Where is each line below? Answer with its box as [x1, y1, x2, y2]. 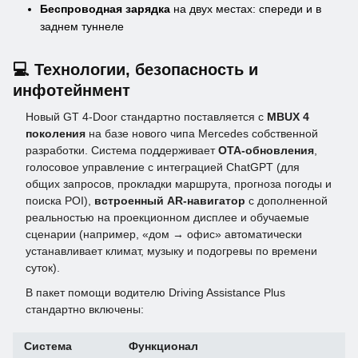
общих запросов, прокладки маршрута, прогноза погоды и [26, 177, 332, 191]
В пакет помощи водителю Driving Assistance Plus [26, 286, 285, 300]
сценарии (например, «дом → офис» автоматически [26, 228, 302, 241]
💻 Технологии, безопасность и [13, 61, 258, 79]
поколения [26, 127, 86, 141]
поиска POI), [26, 194, 94, 208]
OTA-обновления [218, 144, 314, 157]
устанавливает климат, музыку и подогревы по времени [26, 245, 317, 258]
